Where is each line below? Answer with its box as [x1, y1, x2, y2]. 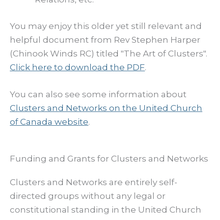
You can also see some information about [10, 89, 187, 100]
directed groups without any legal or [10, 191, 165, 201]
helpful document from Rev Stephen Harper [10, 34, 200, 45]
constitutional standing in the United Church [10, 205, 201, 215]
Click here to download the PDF [10, 62, 145, 72]
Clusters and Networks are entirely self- [10, 177, 177, 188]
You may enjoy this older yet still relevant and [10, 21, 202, 31]
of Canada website [10, 117, 88, 127]
